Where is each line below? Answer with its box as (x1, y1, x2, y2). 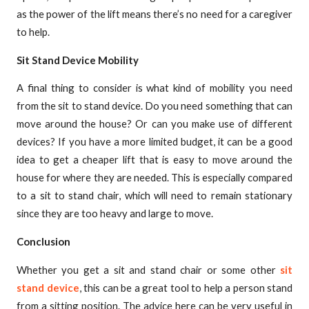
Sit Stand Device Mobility (17, 53, 139, 66)
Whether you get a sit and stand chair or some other (17, 263, 280, 277)
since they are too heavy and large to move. (17, 207, 213, 220)
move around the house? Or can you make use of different (17, 117, 292, 130)
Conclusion (17, 235, 70, 248)
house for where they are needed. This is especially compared (17, 171, 292, 184)
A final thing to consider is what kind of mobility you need (17, 81, 292, 94)
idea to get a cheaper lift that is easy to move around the (17, 153, 292, 166)
